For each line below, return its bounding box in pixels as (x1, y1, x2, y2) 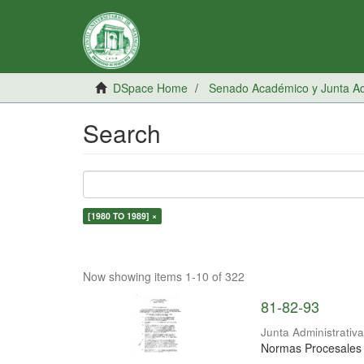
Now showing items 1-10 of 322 (83, 268, 245, 284)
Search (83, 115, 161, 150)
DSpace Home (113, 80, 188, 96)
